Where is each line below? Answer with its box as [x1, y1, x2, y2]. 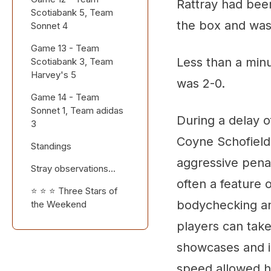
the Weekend [31, 198, 87, 210]
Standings [31, 140, 71, 152]
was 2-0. [177, 76, 225, 91]
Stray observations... [31, 163, 116, 174]
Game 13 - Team [31, 42, 99, 54]
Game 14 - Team [31, 91, 99, 103]
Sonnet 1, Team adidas [31, 105, 123, 116]
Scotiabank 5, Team [31, 7, 113, 18]
